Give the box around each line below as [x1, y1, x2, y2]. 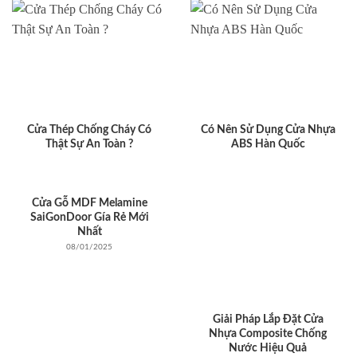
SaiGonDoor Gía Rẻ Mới [29, 212, 149, 224]
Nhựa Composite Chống [209, 328, 327, 339]
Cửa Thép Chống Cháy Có [27, 124, 151, 136]
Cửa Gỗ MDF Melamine [31, 198, 147, 210]
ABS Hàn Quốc [230, 139, 305, 151]
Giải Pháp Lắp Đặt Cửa [212, 313, 324, 325]
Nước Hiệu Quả [229, 342, 307, 354]
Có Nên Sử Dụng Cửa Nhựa [200, 124, 335, 136]
